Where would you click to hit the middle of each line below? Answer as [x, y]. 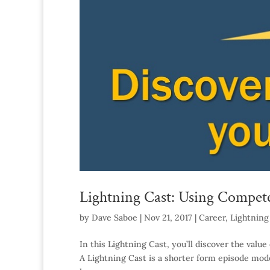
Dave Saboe [115, 218]
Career [212, 218]
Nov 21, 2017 [168, 218]
